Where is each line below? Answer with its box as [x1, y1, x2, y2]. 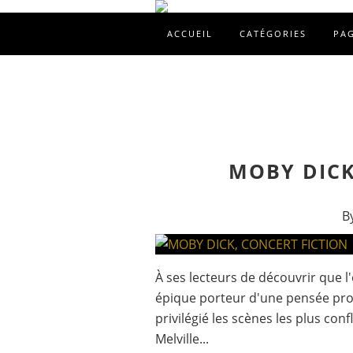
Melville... [155, 330, 209, 347]
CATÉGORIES [240, 28, 307, 39]
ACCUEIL [167, 28, 213, 39]
